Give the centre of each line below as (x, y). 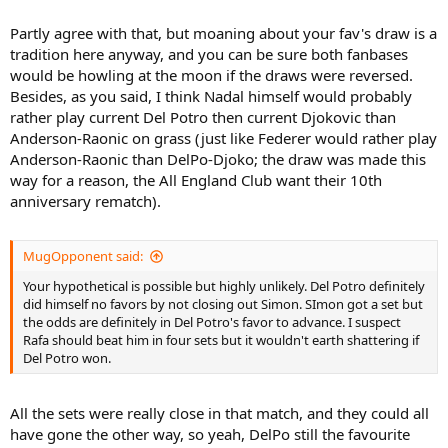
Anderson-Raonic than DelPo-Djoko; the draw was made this (218, 158)
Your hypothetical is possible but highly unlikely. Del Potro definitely (224, 286)
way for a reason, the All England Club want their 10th (196, 179)
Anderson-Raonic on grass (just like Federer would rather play (223, 137)
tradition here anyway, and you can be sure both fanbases (209, 53)
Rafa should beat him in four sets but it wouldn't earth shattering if (221, 340)
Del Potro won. (67, 358)
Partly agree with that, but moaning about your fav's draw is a (223, 32)
